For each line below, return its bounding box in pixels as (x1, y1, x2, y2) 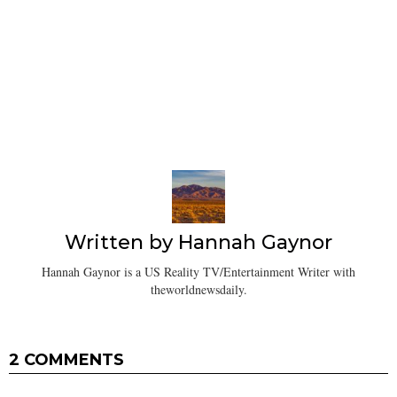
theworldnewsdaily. (150, 280, 247, 298)
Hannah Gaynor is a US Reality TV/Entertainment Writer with (42, 262, 355, 280)
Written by (65, 230, 178, 255)
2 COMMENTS (9, 349, 124, 370)
